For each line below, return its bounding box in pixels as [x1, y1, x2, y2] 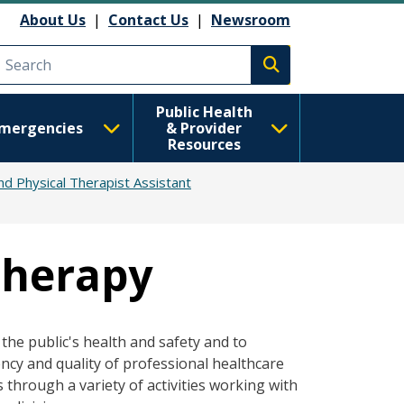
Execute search [270, 64, 378, 85]
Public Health [155, 102, 252, 122]
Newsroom [211, 9, 290, 30]
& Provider [166, 118, 243, 138]
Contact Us [108, 9, 188, 30]
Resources [167, 134, 241, 154]
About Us [20, 9, 86, 30]
